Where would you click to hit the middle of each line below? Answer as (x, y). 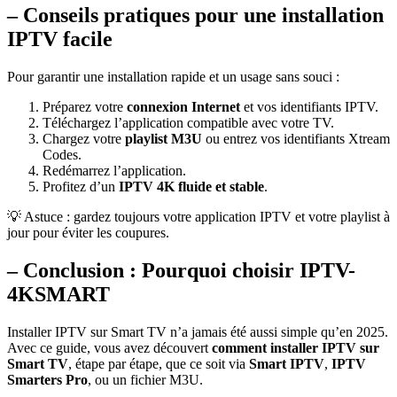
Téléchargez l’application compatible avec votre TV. (188, 123)
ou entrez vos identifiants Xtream (296, 139)
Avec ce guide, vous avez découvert (109, 348)
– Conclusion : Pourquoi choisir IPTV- (181, 271)
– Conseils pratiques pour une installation (195, 16)
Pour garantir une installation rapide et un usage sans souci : (173, 77)
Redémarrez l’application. (114, 171)
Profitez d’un (81, 187)
